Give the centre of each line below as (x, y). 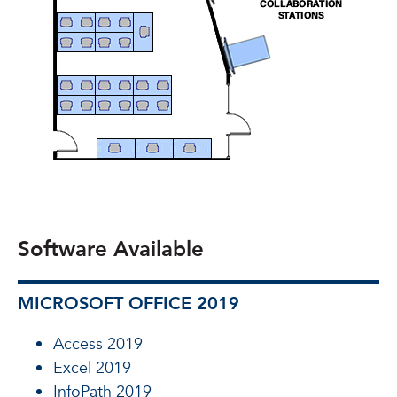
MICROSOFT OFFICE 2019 (128, 304)
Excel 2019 (92, 368)
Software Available (111, 249)
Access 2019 (98, 344)
